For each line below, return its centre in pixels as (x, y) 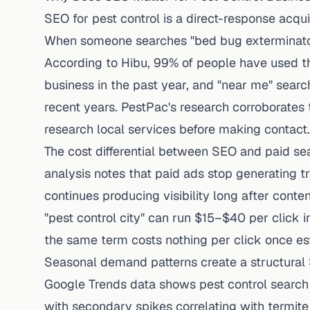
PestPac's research (175, 107)
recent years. (83, 107)
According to (83, 63)
